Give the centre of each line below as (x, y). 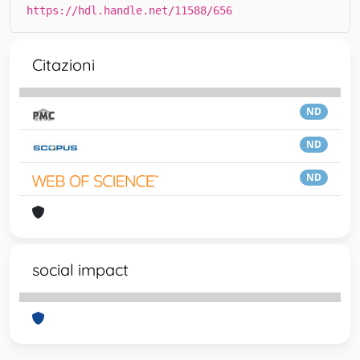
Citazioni (63, 65)
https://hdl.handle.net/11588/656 (129, 10)
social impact (80, 270)
